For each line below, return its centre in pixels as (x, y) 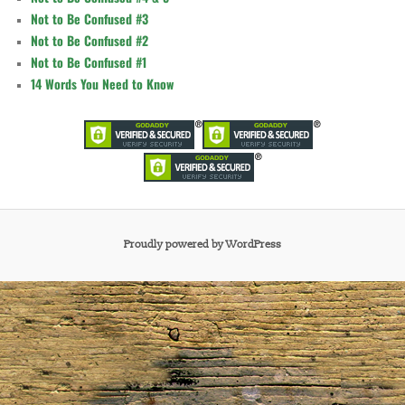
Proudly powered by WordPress (202, 245)
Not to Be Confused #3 (90, 19)
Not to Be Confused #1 (89, 62)
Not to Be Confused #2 (90, 41)
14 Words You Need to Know (103, 84)
